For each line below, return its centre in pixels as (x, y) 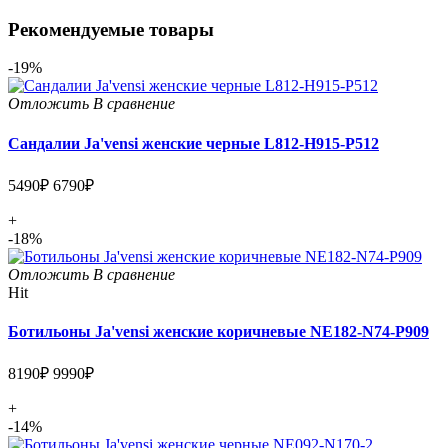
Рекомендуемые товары (111, 29)
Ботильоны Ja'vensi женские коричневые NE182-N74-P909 (218, 332)
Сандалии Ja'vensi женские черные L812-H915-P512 (193, 143)
